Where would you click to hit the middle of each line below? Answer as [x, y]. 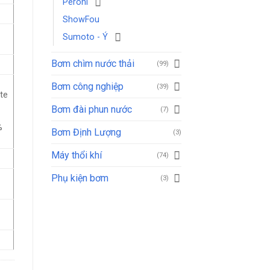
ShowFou [81, 19]
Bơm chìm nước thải [93, 63]
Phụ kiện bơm [80, 178]
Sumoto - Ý [85, 37]
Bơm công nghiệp [87, 86]
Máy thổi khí [76, 155]
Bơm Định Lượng [86, 132]
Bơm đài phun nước [91, 109]
